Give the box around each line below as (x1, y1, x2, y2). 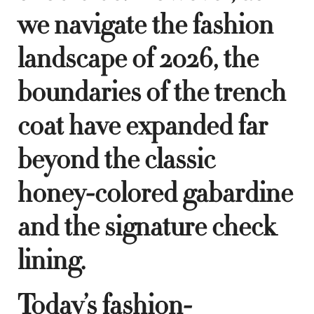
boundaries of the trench (18, 74, 286, 111)
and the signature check (18, 208, 276, 245)
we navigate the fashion (18, 6, 273, 43)
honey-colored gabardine (18, 175, 293, 212)
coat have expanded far (18, 107, 268, 144)
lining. (18, 242, 86, 279)
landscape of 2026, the (18, 40, 259, 77)
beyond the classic (18, 141, 215, 178)
